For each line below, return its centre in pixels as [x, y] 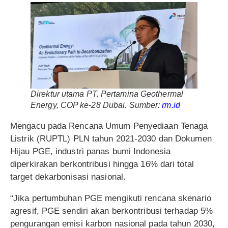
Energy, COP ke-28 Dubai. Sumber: [96, 105]
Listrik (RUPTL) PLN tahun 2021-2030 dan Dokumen [111, 139]
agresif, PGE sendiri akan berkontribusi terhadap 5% [112, 211]
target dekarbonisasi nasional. [68, 177]
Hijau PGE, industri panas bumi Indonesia [91, 152]
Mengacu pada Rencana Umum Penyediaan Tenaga [109, 126]
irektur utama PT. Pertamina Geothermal [110, 94]
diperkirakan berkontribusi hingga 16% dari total [102, 164]
